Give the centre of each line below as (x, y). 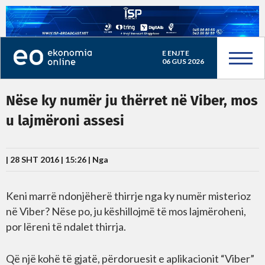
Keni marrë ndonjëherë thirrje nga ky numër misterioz (128, 196)
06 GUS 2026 (183, 61)
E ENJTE (175, 53)
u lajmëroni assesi (65, 121)
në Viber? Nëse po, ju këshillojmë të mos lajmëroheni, (126, 211)
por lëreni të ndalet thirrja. (66, 227)
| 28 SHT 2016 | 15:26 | (49, 159)
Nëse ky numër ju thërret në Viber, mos (132, 101)
